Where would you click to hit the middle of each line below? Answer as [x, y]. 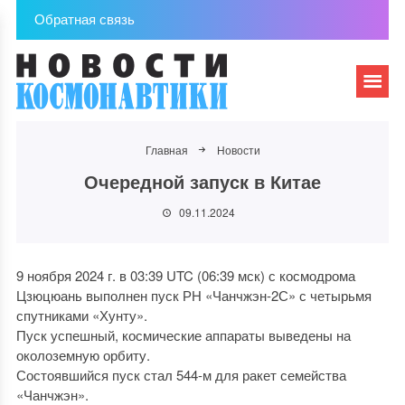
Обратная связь [84, 19]
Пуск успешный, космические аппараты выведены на [183, 335]
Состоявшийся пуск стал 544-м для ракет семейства [181, 375]
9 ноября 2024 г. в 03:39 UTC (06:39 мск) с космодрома [185, 275]
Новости [238, 150]
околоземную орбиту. [83, 355]
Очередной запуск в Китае [202, 181]
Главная [166, 150]
